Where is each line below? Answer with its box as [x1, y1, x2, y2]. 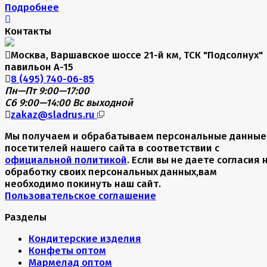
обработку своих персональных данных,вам [5, 166, 217, 178]
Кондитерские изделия [29, 232, 141, 245]
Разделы [5, 211, 46, 223]
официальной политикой [5, 154, 127, 166]
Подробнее [5, 1, 59, 14]
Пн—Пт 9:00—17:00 [5, 85, 89, 97]
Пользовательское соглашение [5, 190, 156, 202]
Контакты [5, 25, 51, 38]
